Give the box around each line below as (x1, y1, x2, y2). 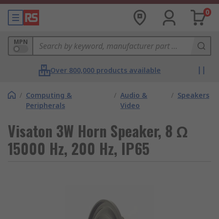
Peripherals (26, 101, 65, 110)
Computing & (26, 90, 72, 100)
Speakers (177, 90, 209, 100)
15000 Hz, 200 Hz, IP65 (8, 137, 150, 159)
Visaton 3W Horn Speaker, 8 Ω (8, 120, 188, 142)
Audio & (120, 90, 148, 100)
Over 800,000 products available (50, 66, 161, 75)
